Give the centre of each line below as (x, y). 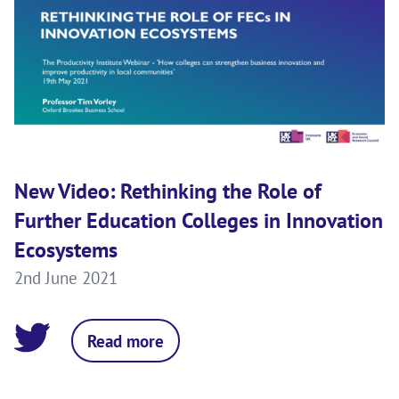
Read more (126, 340)
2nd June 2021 (66, 277)
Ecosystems (66, 249)
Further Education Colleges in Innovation (199, 220)
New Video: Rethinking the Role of (168, 191)
